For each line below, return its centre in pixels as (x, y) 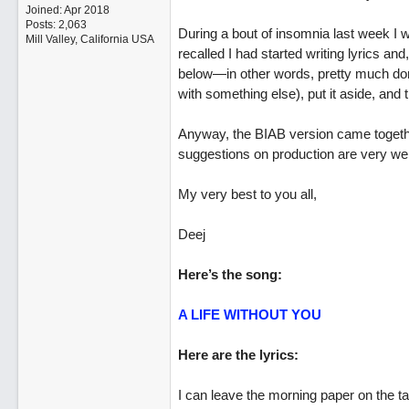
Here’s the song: (230, 274)
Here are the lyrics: (238, 355)
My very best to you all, (247, 194)
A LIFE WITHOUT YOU (249, 315)
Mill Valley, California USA (89, 39)
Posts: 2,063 (56, 25)
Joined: (44, 10)
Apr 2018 (86, 10)
